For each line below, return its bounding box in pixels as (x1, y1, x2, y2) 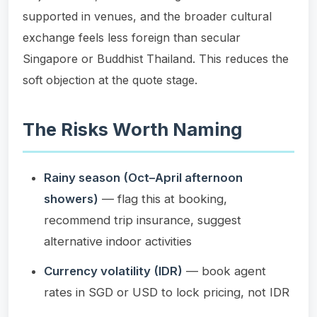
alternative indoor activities (44, 234, 192, 248)
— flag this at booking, (98, 191, 227, 206)
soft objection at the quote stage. (23, 72, 197, 87)
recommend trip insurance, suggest (44, 212, 241, 227)
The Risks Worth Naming (23, 117, 242, 140)
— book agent (183, 263, 266, 278)
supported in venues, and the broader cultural (23, 8, 272, 23)
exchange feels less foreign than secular (23, 30, 241, 45)
